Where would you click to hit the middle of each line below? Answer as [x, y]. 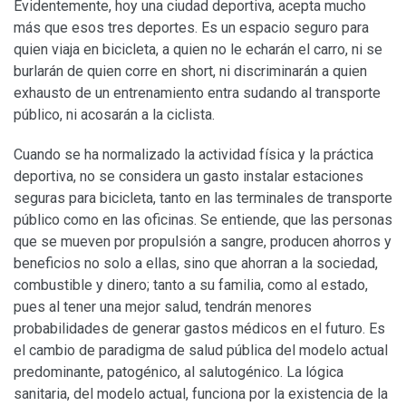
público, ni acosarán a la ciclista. [114, 114]
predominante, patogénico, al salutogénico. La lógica [179, 372]
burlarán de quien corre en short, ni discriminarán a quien [190, 71]
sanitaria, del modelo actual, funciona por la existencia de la [201, 393]
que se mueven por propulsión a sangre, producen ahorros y [203, 241]
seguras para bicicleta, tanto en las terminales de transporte [203, 198]
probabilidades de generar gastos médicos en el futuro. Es [199, 328]
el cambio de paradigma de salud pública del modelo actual [201, 350]
